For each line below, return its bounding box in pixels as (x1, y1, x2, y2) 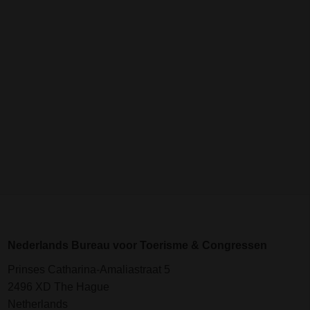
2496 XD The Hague (8, 281, 110, 293)
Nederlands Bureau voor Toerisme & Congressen (8, 239, 268, 252)
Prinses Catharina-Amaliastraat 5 (8, 264, 171, 276)
